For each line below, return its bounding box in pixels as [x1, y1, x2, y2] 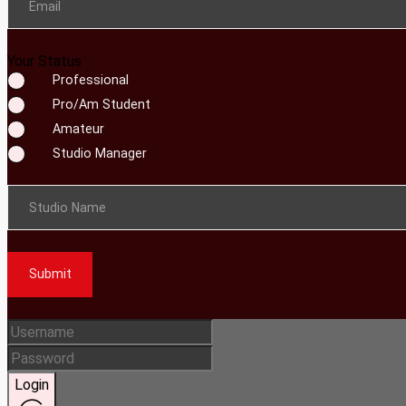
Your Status [7, 53, 82, 71]
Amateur [52, 121, 104, 137]
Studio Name [29, 199, 107, 215]
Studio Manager [52, 146, 147, 161]
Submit [28, 266, 72, 283]
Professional [52, 72, 129, 88]
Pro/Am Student [52, 97, 150, 112]
